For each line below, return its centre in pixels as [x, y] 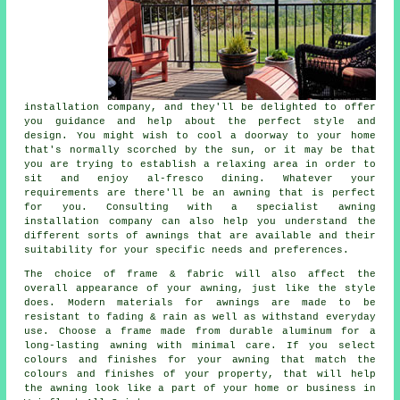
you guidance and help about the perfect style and [200, 121]
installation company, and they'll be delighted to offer [200, 107]
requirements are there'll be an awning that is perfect [200, 192]
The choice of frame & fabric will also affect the [200, 274]
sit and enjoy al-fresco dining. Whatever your [200, 178]
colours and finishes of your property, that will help [200, 374]
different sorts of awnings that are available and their [200, 235]
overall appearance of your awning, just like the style [200, 288]
